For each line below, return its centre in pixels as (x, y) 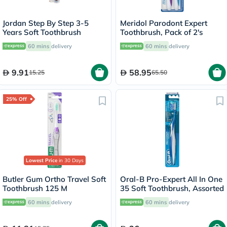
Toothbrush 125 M (35, 188)
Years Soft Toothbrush (42, 32)
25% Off (16, 99)
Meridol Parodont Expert (164, 23)
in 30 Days (70, 160)
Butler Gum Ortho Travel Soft (54, 179)
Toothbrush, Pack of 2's (161, 32)
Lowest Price (42, 160)
